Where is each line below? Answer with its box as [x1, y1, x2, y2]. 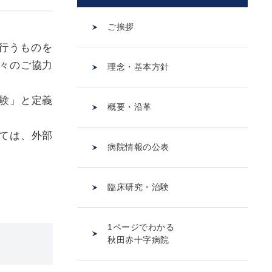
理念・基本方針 [107, 62, 169, 72]
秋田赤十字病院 [107, 235, 169, 245]
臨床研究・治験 [107, 182, 169, 192]
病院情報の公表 [107, 142, 169, 152]
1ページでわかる [107, 222, 175, 232]
